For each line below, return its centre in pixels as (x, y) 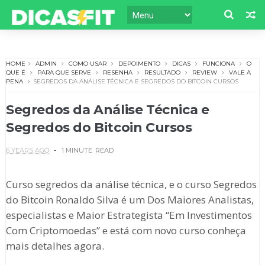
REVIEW (204, 73)
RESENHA (117, 73)
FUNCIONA (218, 64)
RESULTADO (162, 73)
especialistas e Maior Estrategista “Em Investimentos (129, 215)
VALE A (240, 73)
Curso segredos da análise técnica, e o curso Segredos (131, 185)
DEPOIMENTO (139, 64)
